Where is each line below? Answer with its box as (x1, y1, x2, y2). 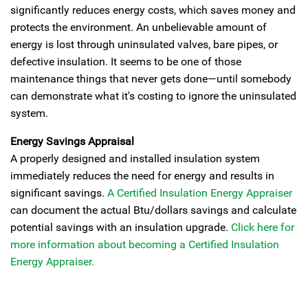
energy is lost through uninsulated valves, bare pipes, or (10, 38, 278, 51)
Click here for (231, 221, 294, 234)
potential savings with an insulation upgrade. (10, 221, 231, 234)
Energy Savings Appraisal (10, 135, 134, 148)
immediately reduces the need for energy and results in (10, 169, 274, 182)
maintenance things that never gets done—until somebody (10, 72, 291, 85)
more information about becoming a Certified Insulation (10, 238, 279, 251)
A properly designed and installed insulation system (10, 152, 260, 165)
